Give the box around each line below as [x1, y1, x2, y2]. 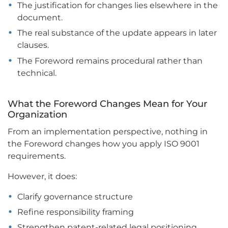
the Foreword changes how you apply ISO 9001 [8, 138, 199, 149]
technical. [17, 68, 57, 78]
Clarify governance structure [17, 191, 133, 202]
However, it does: [8, 171, 77, 181]
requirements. [8, 151, 66, 161]
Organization [8, 108, 67, 120]
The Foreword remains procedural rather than [17, 55, 203, 66]
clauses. [17, 40, 49, 50]
